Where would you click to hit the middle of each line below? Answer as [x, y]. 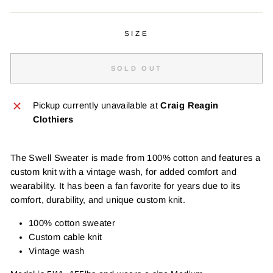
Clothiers [53, 120]
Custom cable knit [66, 237]
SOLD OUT [136, 68]
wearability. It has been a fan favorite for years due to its [126, 186]
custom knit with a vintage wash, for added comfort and [123, 172]
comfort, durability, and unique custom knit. [98, 200]
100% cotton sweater [72, 223]
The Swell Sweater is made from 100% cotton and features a [135, 158]
